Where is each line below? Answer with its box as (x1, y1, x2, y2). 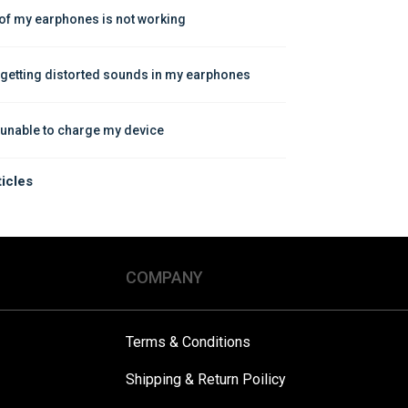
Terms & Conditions (125, 333, 250, 352)
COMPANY (125, 268, 203, 288)
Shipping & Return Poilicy (125, 371, 286, 389)
